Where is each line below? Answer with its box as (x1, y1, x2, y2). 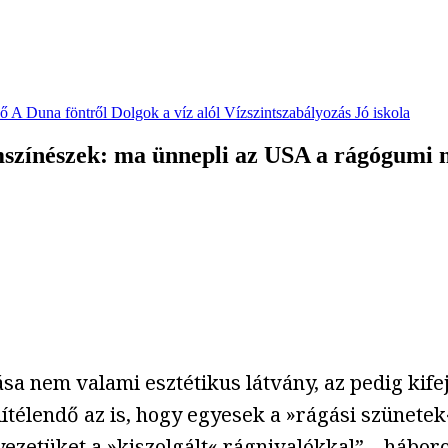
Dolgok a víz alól (111, 104, 220, 122)
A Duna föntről (11, 104, 107, 122)
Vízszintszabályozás (224, 104, 351, 122)
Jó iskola (355, 104, 410, 122)
